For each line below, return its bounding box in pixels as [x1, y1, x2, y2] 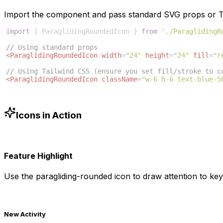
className [102, 75, 137, 84]
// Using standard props [6, 43, 98, 52]
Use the [4, 171, 36, 182]
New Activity [4, 210, 46, 219]
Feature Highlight [4, 150, 73, 161]
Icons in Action [16, 109, 82, 121]
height [145, 51, 169, 60]
